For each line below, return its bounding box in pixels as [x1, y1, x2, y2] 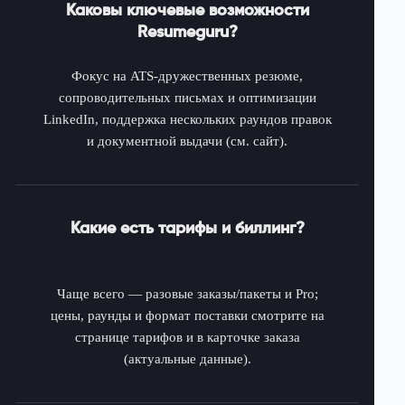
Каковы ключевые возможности [65, 3, 309, 19]
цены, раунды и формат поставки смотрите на [50, 308, 325, 323]
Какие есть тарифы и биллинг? [70, 221, 305, 237]
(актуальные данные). [123, 352, 251, 366]
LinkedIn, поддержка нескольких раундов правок [42, 112, 332, 127]
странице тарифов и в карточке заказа [74, 330, 300, 344]
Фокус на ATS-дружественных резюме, [71, 69, 303, 83]
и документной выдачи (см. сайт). [87, 134, 287, 148]
